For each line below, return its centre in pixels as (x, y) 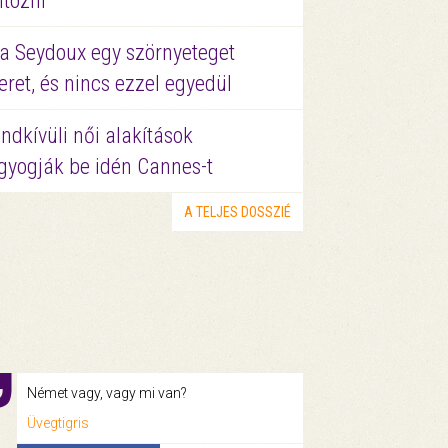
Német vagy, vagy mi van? (106, 392)
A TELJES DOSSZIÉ (237, 211)
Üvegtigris (57, 422)
